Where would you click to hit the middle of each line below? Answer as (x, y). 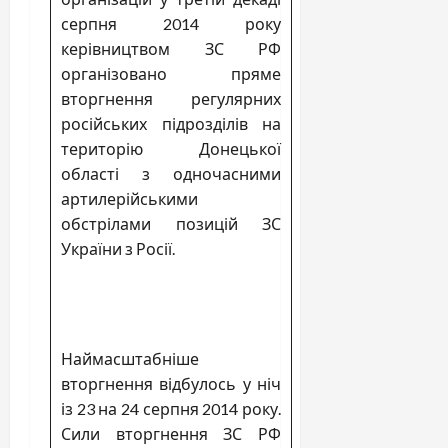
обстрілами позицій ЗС (171, 223)
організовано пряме (171, 73)
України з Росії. (118, 248)
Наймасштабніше (130, 358)
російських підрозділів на (171, 123)
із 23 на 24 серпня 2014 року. (171, 408)
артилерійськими (129, 198)
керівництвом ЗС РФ (171, 48)
